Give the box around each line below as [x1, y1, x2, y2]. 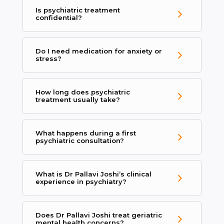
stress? [35, 54, 61, 63]
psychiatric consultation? [35, 136, 124, 145]
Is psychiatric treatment [35, 6, 120, 14]
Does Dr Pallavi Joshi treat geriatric [35, 211, 162, 219]
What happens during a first [35, 129, 136, 137]
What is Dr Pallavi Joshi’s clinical [35, 170, 151, 178]
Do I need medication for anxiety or [35, 47, 162, 55]
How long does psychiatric [35, 88, 130, 96]
